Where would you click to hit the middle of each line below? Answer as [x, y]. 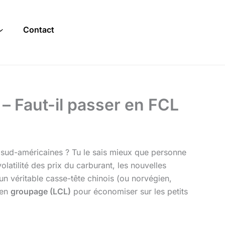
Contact [38, 30]
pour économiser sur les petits [129, 192]
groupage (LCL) [41, 192]
